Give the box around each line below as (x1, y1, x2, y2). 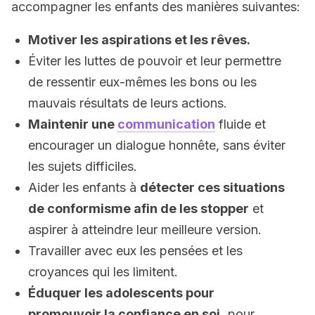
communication (117, 117, 215, 131)
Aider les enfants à (28, 180, 140, 195)
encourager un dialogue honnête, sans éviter (28, 138, 285, 153)
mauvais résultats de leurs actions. (28, 96, 227, 110)
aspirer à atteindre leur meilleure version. (28, 222, 262, 237)
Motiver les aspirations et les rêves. (28, 32, 250, 47)
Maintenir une (28, 117, 117, 131)
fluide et (215, 117, 266, 131)
